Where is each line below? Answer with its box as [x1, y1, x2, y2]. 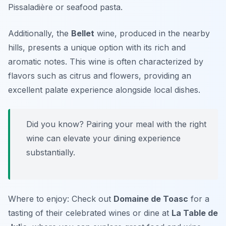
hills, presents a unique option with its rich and [8, 42, 186, 53]
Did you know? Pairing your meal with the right [26, 119, 206, 130]
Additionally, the [8, 28, 71, 39]
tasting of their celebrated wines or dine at [8, 208, 172, 218]
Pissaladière [8, 2, 53, 13]
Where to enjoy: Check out [8, 194, 114, 204]
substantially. [26, 147, 75, 158]
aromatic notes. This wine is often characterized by [8, 56, 203, 67]
